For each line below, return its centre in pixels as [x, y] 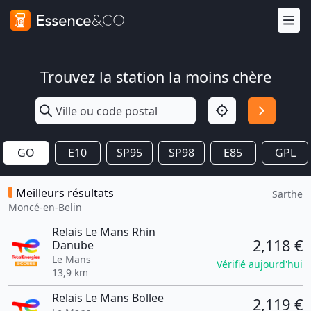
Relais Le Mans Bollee [108, 298]
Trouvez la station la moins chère [155, 77]
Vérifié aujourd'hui [260, 264]
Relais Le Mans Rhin [103, 232]
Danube [73, 245]
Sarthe [287, 194]
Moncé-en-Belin [45, 207]
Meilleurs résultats [65, 193]
